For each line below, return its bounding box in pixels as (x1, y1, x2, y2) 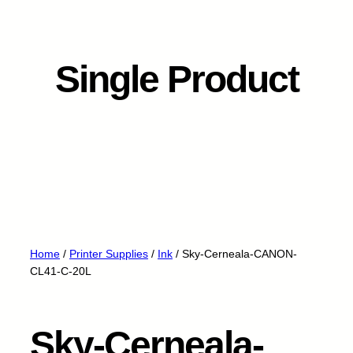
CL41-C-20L (30, 264, 91, 277)
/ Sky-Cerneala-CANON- (173, 247, 297, 260)
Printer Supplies (69, 247, 148, 260)
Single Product (54, 58, 299, 101)
